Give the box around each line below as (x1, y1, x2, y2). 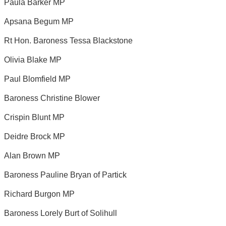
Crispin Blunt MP (4, 112, 65, 122)
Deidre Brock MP (4, 132, 65, 141)
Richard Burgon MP (4, 189, 75, 198)
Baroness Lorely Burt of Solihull (4, 208, 117, 217)
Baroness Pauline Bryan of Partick (4, 170, 127, 179)
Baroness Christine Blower (4, 93, 100, 102)
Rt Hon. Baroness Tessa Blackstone (4, 36, 133, 45)
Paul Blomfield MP (4, 74, 71, 83)
